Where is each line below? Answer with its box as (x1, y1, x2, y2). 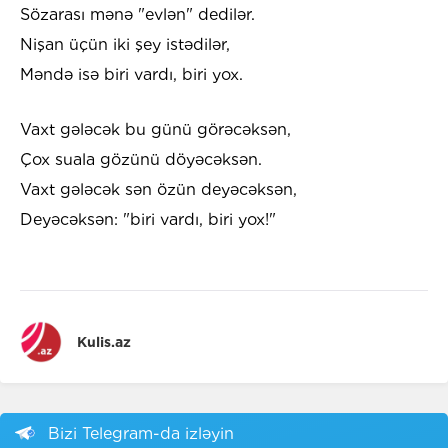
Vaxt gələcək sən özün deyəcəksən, (20, 180, 297, 200)
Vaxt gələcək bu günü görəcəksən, (20, 120, 291, 140)
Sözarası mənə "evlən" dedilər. (20, 5, 255, 25)
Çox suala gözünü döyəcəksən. (20, 150, 262, 170)
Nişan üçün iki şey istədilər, (20, 35, 230, 55)
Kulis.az (77, 334, 131, 351)
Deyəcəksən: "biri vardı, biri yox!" (20, 210, 276, 230)
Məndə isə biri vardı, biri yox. (20, 65, 243, 85)
